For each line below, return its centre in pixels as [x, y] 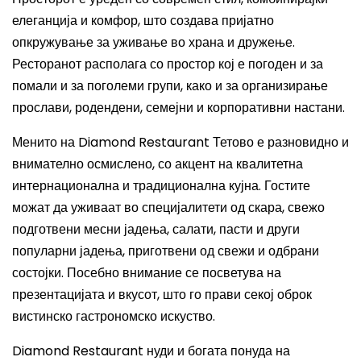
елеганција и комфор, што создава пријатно [143, 21]
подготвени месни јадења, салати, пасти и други [156, 229]
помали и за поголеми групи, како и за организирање [170, 86]
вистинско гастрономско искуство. [114, 316]
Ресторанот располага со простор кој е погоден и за [168, 64]
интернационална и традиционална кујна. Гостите [161, 186]
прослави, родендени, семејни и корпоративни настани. [178, 108]
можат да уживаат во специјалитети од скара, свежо [168, 207]
